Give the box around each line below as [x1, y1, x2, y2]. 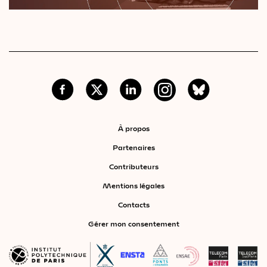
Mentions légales [103, 181, 164, 190]
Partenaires [112, 142, 155, 151]
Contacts [117, 200, 150, 209]
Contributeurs [108, 162, 159, 170]
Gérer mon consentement [88, 219, 179, 228]
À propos [117, 123, 150, 132]
